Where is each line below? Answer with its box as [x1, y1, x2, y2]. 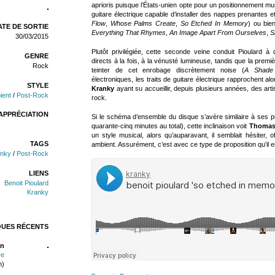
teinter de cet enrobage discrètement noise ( [91, 66, 244, 74]
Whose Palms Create [110, 20, 176, 27]
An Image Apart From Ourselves [169, 29, 266, 36]
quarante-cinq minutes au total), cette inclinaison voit [91, 122, 249, 130]
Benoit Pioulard [4, 179, 48, 187]
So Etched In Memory [180, 20, 248, 27]
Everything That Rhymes [91, 29, 166, 36]
